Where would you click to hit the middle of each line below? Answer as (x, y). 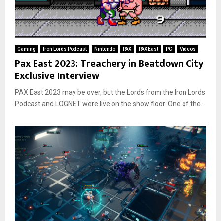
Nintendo (105, 49)
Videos (188, 49)
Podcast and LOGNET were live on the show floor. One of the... (110, 103)
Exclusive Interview (57, 76)
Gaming (26, 49)
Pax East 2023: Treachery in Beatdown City (109, 63)
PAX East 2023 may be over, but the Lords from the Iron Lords (110, 92)
